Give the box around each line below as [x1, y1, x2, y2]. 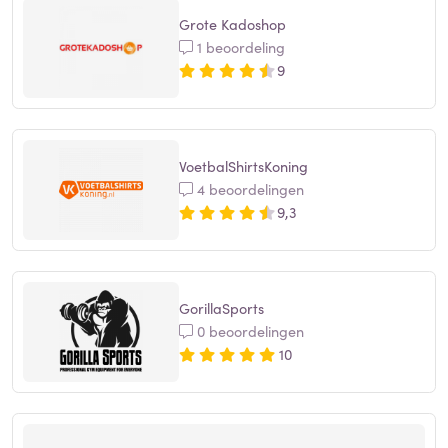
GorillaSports [179, 298, 264, 319]
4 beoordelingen [193, 179, 304, 200]
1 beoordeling [193, 37, 285, 58]
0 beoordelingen [193, 321, 304, 342]
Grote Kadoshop [179, 14, 286, 35]
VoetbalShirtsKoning [179, 156, 308, 177]
